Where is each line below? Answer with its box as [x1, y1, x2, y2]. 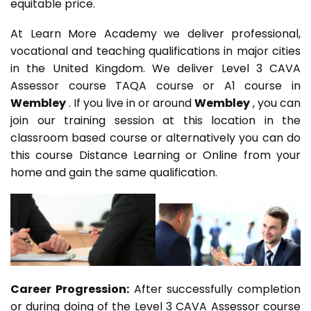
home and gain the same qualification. [10, 165, 220, 181]
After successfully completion [128, 281, 301, 298]
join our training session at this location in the [10, 112, 301, 129]
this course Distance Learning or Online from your [10, 147, 301, 164]
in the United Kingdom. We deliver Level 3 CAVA [10, 60, 301, 77]
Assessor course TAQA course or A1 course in [10, 78, 301, 94]
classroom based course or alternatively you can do [10, 130, 301, 146]
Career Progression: [10, 281, 129, 298]
